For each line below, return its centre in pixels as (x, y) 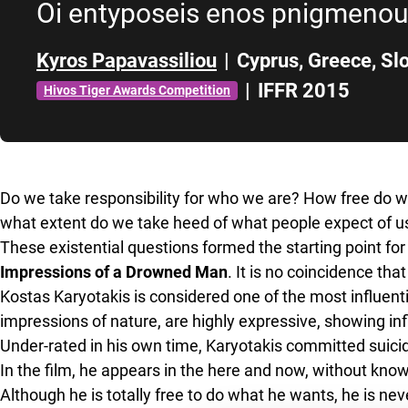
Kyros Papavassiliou (127, 60)
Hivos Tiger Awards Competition (137, 90)
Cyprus (268, 60)
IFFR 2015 (304, 90)
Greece (340, 60)
